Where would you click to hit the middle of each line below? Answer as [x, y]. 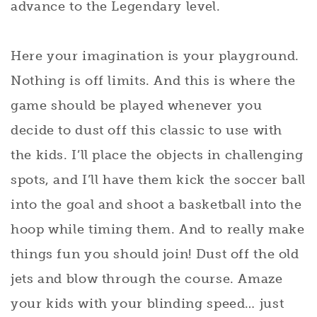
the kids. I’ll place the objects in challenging [157, 155]
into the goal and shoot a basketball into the [156, 204]
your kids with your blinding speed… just [148, 303]
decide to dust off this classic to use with [147, 130]
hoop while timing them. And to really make [158, 229]
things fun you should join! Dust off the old [155, 254]
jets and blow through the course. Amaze [147, 278]
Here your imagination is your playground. [155, 56]
